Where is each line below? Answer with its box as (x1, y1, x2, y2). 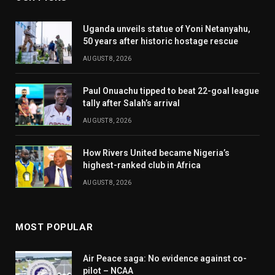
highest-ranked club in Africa (83, 160, 201, 170)
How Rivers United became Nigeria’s (83, 147, 230, 158)
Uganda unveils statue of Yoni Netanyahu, (83, 23, 250, 34)
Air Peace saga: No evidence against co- (83, 253, 247, 263)
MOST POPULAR (15, 221, 93, 233)
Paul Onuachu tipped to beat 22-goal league (83, 85, 259, 96)
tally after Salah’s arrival (83, 98, 180, 108)
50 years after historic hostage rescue (83, 36, 238, 46)
